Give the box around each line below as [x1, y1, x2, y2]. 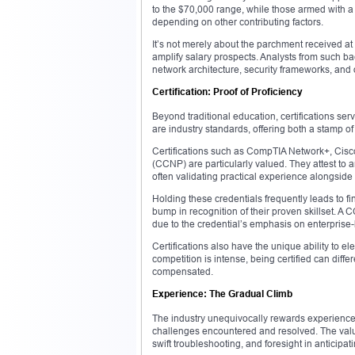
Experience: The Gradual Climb [152, 287, 292, 300]
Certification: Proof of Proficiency [152, 85, 303, 97]
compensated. [152, 265, 213, 277]
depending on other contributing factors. [152, 15, 323, 28]
